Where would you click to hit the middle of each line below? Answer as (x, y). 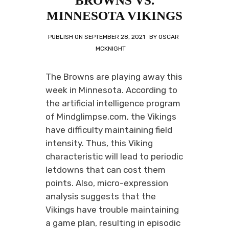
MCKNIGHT (110, 49)
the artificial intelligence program (113, 103)
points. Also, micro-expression (107, 183)
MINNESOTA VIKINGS (114, 16)
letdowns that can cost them (106, 170)
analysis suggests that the (101, 196)
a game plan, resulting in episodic (113, 223)
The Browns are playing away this (114, 77)
